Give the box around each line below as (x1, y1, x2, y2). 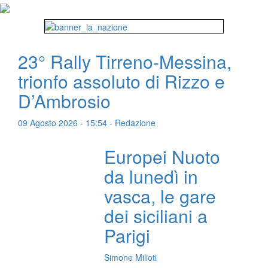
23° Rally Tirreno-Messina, (18, 48, 232, 75)
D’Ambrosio (18, 88, 111, 114)
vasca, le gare (104, 183, 217, 209)
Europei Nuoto (104, 144, 221, 170)
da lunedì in (104, 163, 199, 190)
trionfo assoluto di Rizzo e (18, 68, 225, 95)
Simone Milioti (104, 251, 157, 264)
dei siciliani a (104, 203, 208, 229)
